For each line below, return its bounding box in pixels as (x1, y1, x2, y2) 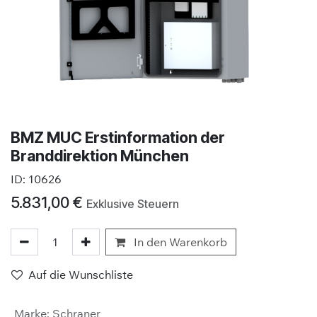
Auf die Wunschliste (28, 267, 133, 282)
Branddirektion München (11, 146, 189, 165)
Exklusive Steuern (86, 197, 179, 211)
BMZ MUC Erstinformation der (11, 128, 225, 146)
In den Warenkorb (131, 235, 227, 249)
